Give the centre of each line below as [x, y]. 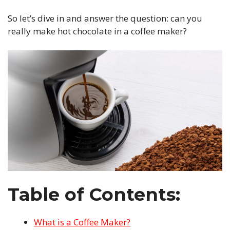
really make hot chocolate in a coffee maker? [97, 31]
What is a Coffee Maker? [82, 222]
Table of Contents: [94, 194]
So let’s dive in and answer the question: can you [105, 18]
